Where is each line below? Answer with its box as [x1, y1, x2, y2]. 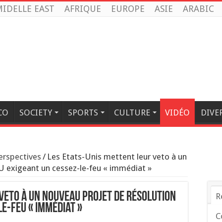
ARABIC [183, 3, 214, 14]
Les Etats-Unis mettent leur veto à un [47, 152, 187, 162]
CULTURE [114, 108, 150, 117]
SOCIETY [19, 108, 52, 117]
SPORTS [68, 108, 98, 117]
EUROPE [111, 3, 145, 14]
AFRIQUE [64, 3, 101, 14]
